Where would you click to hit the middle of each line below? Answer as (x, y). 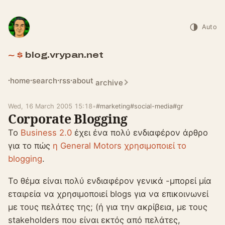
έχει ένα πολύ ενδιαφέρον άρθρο (140, 133)
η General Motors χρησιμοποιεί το (120, 146)
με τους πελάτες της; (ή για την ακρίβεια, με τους (108, 207)
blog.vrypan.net (64, 55)
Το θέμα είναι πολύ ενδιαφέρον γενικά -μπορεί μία (110, 181)
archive (109, 82)
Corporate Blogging (68, 119)
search (45, 80)
